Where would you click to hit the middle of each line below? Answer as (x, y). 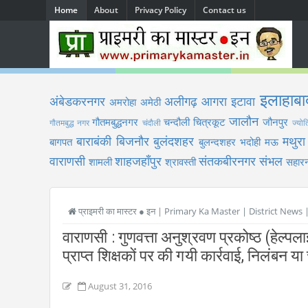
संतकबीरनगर (227, 161)
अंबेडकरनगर (77, 101)
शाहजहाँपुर (138, 161)
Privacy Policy (161, 10)
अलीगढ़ (180, 101)
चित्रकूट (210, 122)
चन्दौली (176, 122)
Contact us (224, 10)
